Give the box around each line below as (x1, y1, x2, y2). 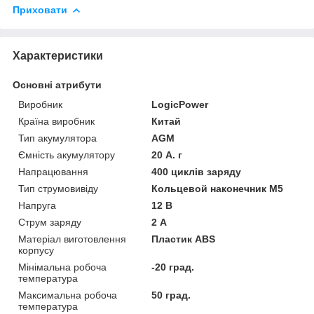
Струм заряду (18, 216, 81, 228)
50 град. (151, 289, 191, 301)
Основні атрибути (13, 78, 102, 90)
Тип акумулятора (18, 132, 97, 144)
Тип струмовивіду (18, 182, 98, 194)
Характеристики (13, 49, 103, 62)
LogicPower (151, 98, 209, 110)
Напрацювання (18, 165, 88, 177)
